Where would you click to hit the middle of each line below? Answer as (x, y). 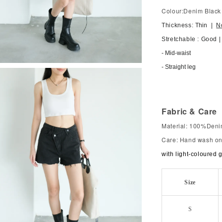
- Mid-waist (176, 53)
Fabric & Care (189, 111)
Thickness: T (180, 25)
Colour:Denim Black (191, 11)
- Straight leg (179, 67)
